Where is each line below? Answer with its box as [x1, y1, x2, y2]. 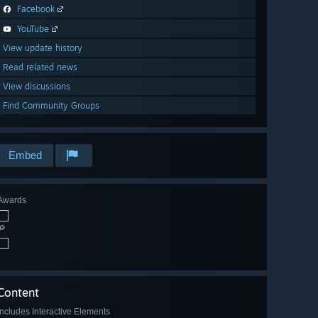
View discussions [3, 81, 70, 92]
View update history [3, 43, 82, 54]
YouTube [17, 23, 49, 35]
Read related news [3, 62, 77, 73]
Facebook [17, 4, 55, 15]
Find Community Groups [3, 100, 99, 111]
